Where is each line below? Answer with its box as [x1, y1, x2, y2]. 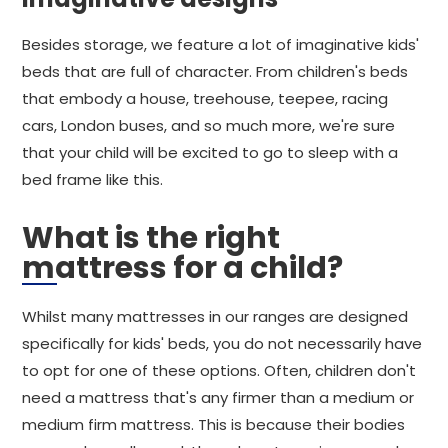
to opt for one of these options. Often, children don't [22, 360, 416, 381]
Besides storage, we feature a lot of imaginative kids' [22, 34, 419, 55]
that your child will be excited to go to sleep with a [22, 142, 398, 163]
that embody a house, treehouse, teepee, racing [22, 88, 388, 109]
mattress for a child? [22, 247, 343, 289]
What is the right [22, 217, 280, 259]
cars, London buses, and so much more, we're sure [22, 115, 395, 136]
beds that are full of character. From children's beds [22, 61, 408, 82]
